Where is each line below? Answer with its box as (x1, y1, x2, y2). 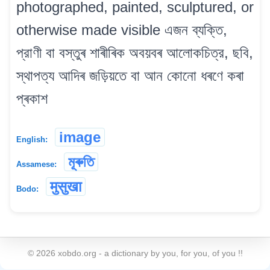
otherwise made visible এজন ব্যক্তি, (16, 21, 227, 38)
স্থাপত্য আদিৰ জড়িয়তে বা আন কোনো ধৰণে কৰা (16, 67, 244, 84)
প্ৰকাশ (16, 90, 48, 107)
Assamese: (16, 159, 57, 169)
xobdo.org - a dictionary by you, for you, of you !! (55, 248, 243, 258)
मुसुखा (50, 178, 81, 195)
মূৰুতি (68, 153, 94, 170)
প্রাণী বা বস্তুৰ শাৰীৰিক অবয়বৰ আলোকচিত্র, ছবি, (16, 44, 253, 61)
